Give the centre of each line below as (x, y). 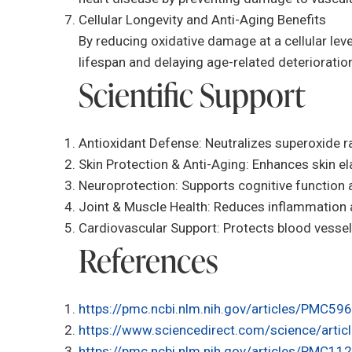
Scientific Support (192, 95)
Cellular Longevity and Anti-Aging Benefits (202, 20)
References (148, 260)
